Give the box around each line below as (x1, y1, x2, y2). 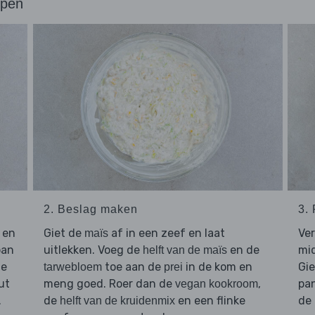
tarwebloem (43, 261, 102, 274)
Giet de (43, 226, 84, 240)
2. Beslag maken (43, 203, 138, 216)
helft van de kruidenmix (59, 295, 175, 307)
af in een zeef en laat (108, 226, 225, 240)
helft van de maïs (142, 244, 227, 257)
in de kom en (182, 260, 252, 274)
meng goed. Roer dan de (43, 277, 175, 291)
